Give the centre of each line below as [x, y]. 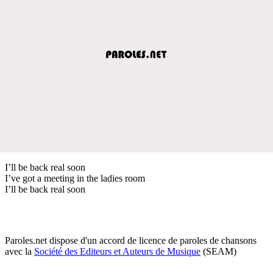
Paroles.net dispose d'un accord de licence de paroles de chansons [131, 240]
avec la [19, 251]
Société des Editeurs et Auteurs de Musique [117, 251]
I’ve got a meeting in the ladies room [75, 178]
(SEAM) [218, 251]
